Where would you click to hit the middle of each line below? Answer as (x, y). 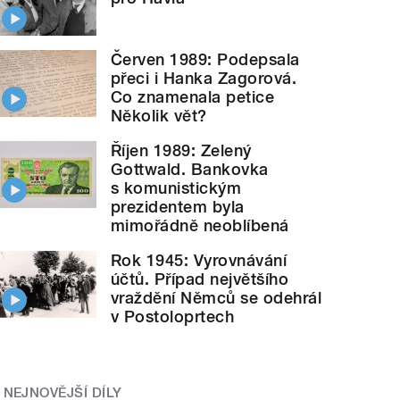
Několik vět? (159, 116)
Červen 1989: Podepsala (205, 60)
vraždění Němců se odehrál (217, 298)
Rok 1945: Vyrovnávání (199, 261)
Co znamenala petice (193, 97)
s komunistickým (176, 188)
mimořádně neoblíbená (200, 226)
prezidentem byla (178, 207)
